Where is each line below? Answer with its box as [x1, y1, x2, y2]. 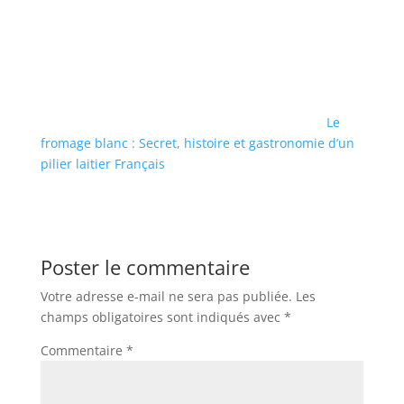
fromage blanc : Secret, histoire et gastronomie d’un [40, 133, 354, 151]
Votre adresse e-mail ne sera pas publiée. [40, 287, 292, 305]
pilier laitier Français [40, 154, 165, 172]
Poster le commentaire [40, 252, 250, 280]
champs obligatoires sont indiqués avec [40, 308, 284, 326]
